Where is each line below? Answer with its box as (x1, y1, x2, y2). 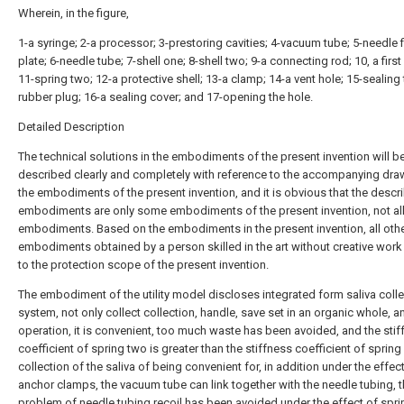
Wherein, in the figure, (18, 6, 129, 20)
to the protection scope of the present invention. (18, 258, 269, 271)
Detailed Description (18, 120, 124, 133)
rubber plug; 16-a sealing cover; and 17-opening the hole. (18, 90, 313, 104)
